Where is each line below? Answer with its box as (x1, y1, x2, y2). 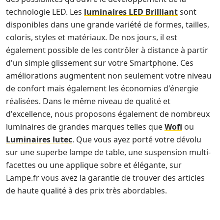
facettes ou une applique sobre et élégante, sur (6, 159, 182, 170)
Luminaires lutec (6, 134, 72, 145)
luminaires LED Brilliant (84, 6, 178, 17)
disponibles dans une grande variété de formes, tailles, (6, 19, 209, 30)
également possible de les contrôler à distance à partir (6, 44, 208, 55)
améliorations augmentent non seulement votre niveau (6, 70, 212, 81)
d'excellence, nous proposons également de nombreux (6, 108, 210, 119)
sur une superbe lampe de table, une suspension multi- (6, 146, 211, 158)
